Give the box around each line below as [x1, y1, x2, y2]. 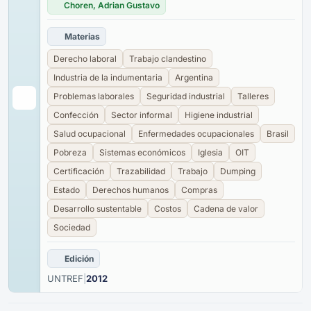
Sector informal [111, 110, 172, 120]
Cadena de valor [194, 203, 258, 214]
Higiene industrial [185, 110, 253, 120]
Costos [154, 203, 181, 214]
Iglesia [198, 147, 223, 158]
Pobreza [53, 147, 87, 158]
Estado [53, 185, 80, 195]
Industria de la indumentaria [53, 72, 162, 83]
